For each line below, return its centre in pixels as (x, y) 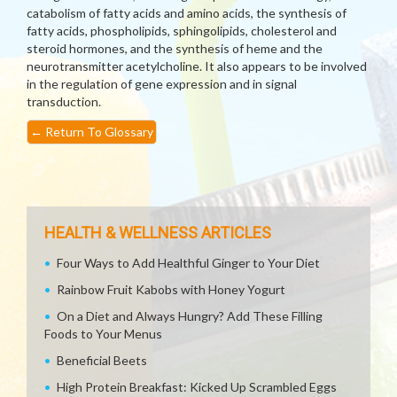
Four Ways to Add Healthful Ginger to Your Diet (188, 263)
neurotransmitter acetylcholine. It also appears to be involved (197, 66)
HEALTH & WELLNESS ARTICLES (158, 233)
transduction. (64, 101)
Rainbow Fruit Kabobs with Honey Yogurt (171, 289)
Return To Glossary (98, 132)
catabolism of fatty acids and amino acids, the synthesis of (187, 13)
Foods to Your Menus (103, 334)
